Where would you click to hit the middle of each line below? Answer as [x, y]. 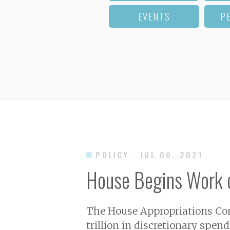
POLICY [112, 154]
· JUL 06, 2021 [168, 154]
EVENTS [154, 16]
